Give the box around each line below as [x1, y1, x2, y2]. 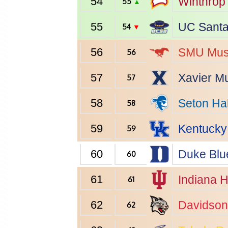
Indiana [178, 173, 217, 186]
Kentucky [178, 122, 227, 135]
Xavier [178, 71, 212, 84]
